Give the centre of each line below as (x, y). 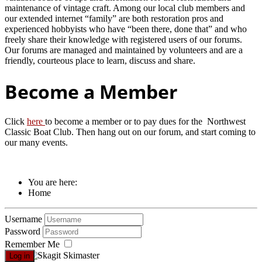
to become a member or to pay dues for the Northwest (145, 122)
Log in (20, 256)
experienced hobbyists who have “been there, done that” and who (126, 29)
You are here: (55, 182)
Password (24, 232)
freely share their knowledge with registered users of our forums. (123, 40)
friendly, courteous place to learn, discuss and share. (100, 61)
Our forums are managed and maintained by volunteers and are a (124, 50)
